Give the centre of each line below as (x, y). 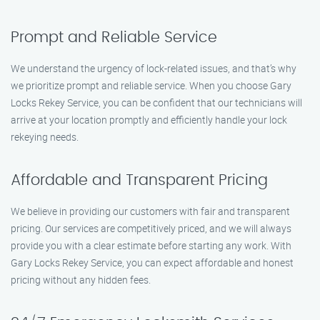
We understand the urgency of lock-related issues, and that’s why (154, 68)
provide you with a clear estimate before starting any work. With (151, 245)
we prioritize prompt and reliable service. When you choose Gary (151, 85)
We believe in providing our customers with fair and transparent (150, 211)
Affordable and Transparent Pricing (139, 180)
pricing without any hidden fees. (81, 280)
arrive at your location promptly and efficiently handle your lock (149, 120)
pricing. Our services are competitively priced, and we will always (151, 228)
